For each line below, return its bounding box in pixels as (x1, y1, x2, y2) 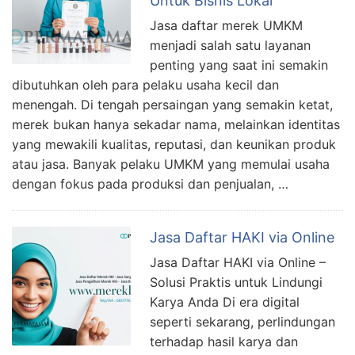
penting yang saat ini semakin (150, 57, 328, 74)
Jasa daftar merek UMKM (150, 17, 303, 34)
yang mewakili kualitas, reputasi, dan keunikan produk (12, 136, 336, 153)
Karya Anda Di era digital (150, 294, 300, 311)
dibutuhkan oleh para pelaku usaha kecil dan (12, 77, 279, 94)
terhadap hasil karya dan (150, 334, 298, 350)
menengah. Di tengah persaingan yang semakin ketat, (12, 97, 333, 113)
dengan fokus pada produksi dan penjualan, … (12, 176, 288, 193)
